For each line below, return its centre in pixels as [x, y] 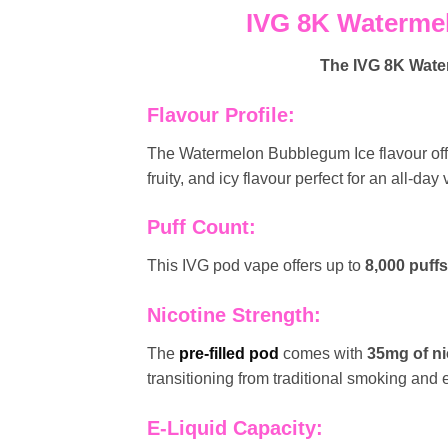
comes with [325, 354]
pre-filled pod [229, 354]
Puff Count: [201, 227]
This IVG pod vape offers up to [256, 266]
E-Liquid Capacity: [235, 427]
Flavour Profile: [221, 114]
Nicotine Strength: [234, 315]
